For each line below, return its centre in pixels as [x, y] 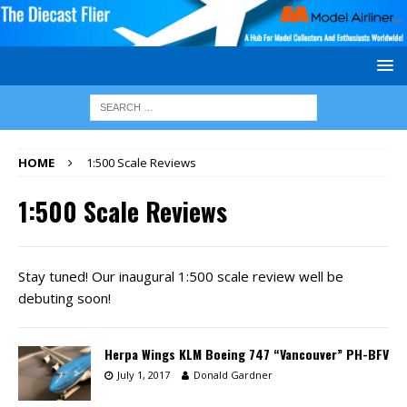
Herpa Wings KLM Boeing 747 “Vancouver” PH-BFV [247, 353]
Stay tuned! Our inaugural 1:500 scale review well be [181, 276]
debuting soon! [65, 298]
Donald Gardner [233, 374]
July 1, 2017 [144, 374]
